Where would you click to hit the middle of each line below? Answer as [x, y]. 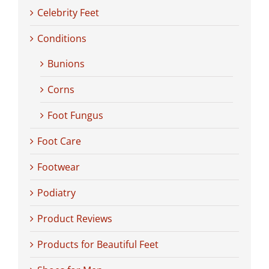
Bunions [66, 63]
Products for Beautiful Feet [98, 244]
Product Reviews [75, 218]
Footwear [59, 167]
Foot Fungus [75, 115]
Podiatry [56, 192]
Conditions [62, 38]
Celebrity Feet [68, 12]
